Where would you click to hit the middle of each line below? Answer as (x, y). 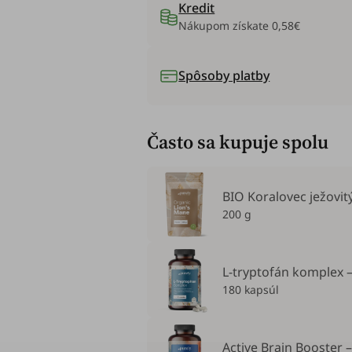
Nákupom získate (225, 26)
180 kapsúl (251, 289)
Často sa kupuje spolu (238, 142)
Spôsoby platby (224, 75)
